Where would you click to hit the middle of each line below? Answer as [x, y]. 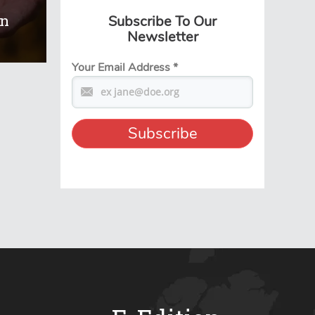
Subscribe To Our [162, 21]
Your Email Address [122, 67]
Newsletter [162, 37]
